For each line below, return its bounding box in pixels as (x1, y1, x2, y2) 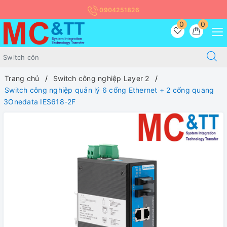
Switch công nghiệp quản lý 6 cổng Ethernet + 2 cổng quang (5, 86, 214, 95)
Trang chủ (5, 74, 40, 83)
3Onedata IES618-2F (4, 97, 76, 106)
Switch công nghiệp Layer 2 (53, 74, 149, 83)
